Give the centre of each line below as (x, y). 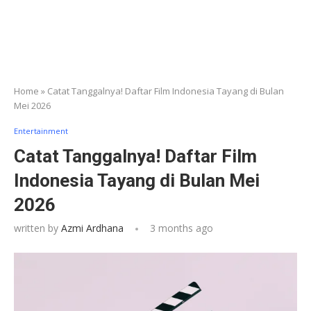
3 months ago (180, 228)
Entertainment (41, 131)
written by (37, 228)
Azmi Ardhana (92, 228)
